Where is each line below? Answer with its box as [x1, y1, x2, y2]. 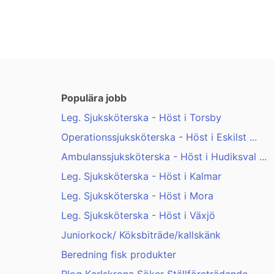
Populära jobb [61, 92, 127, 105]
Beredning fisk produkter [61, 248, 176, 261]
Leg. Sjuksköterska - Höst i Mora [61, 190, 213, 202]
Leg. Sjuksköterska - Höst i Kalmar [61, 170, 221, 183]
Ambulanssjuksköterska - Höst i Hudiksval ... [61, 150, 267, 163]
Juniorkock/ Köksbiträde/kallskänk [61, 229, 221, 242]
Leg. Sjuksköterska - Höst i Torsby [61, 111, 221, 124]
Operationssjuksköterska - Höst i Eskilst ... [61, 131, 257, 144]
